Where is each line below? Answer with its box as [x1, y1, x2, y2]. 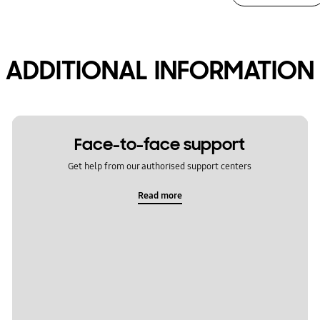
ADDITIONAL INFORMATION [6, 54, 314, 87]
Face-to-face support [74, 134, 246, 156]
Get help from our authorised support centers [68, 160, 252, 172]
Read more [137, 189, 182, 201]
